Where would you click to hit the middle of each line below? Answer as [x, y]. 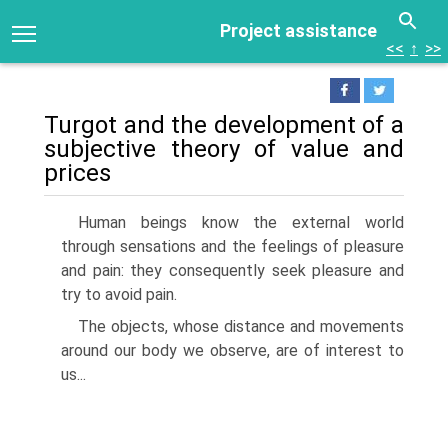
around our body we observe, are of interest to [232, 350]
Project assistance [298, 30]
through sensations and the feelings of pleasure [232, 246]
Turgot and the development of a [224, 125]
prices [77, 173]
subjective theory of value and [224, 149]
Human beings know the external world [241, 222]
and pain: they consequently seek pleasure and [232, 270]
